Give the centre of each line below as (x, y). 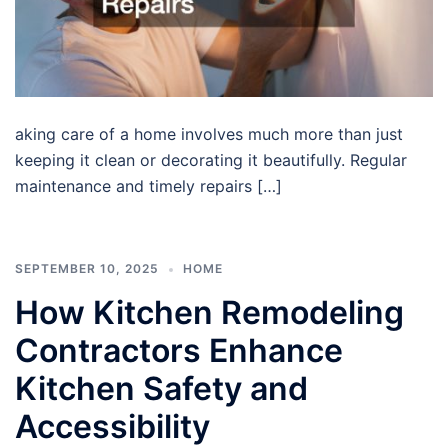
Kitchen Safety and (161, 388)
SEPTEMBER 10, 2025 (87, 268)
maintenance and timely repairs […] (148, 185)
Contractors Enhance (179, 350)
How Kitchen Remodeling (209, 312)
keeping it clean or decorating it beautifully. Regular (211, 159)
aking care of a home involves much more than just (209, 133)
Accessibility (112, 426)
